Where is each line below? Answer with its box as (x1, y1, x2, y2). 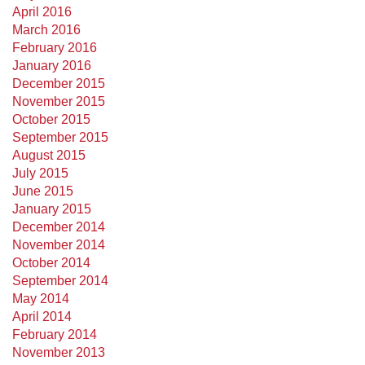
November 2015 (12, 95, 105, 108)
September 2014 (12, 274, 108, 288)
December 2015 (12, 77, 105, 90)
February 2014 (12, 328, 97, 341)
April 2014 (12, 310, 72, 323)
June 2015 (12, 184, 73, 198)
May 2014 (12, 292, 69, 306)
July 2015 (12, 166, 68, 180)
